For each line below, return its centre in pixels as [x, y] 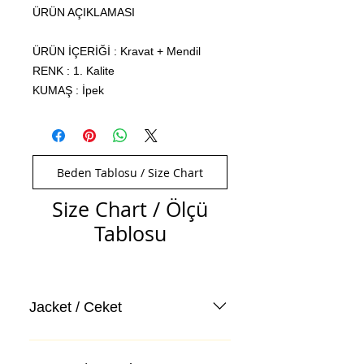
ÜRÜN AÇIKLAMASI [84, 13]
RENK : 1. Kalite [74, 71]
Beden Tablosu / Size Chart [130, 172]
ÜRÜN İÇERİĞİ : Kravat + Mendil [117, 52]
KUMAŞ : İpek [68, 91]
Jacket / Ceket [76, 307]
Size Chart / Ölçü [130, 210]
